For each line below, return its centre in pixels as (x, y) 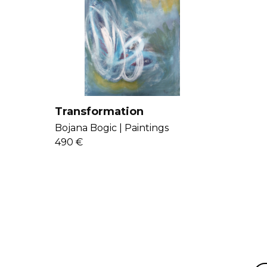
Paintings (146, 128)
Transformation (99, 112)
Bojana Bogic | (88, 128)
